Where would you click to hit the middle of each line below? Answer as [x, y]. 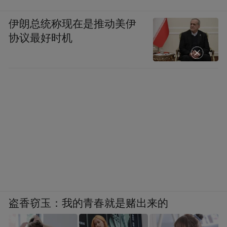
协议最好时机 [41, 38]
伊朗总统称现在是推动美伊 [73, 24]
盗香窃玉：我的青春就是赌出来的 [89, 203]
